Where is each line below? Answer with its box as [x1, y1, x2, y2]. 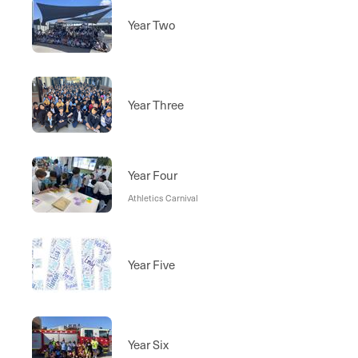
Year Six [128, 336, 169, 353]
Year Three [128, 96, 184, 113]
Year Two [128, 16, 175, 34]
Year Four [128, 165, 177, 184]
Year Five [128, 256, 175, 273]
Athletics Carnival [128, 190, 198, 205]
